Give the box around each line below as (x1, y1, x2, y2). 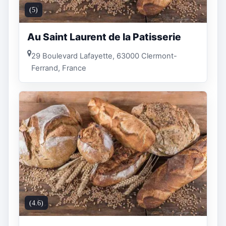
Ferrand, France (31, 63, 86, 73)
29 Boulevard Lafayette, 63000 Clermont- (31, 51, 177, 61)
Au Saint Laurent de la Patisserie (27, 31, 181, 43)
